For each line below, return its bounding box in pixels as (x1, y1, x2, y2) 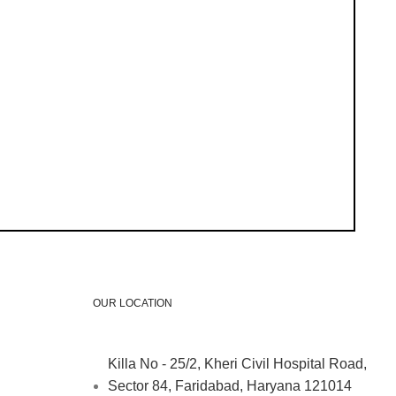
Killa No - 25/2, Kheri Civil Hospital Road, (107, 355, 367, 371)
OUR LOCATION (92, 296, 172, 309)
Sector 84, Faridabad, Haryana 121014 (107, 377, 352, 393)
